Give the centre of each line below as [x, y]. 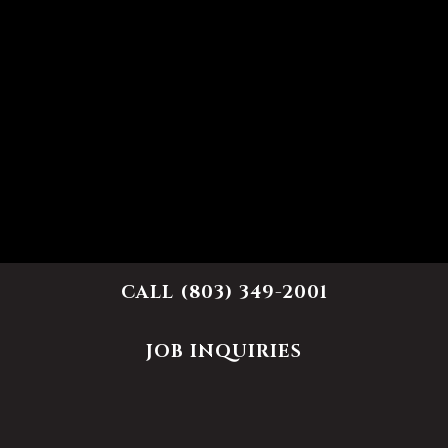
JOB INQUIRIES [224, 351]
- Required [84, 404]
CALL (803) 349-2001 [224, 292]
